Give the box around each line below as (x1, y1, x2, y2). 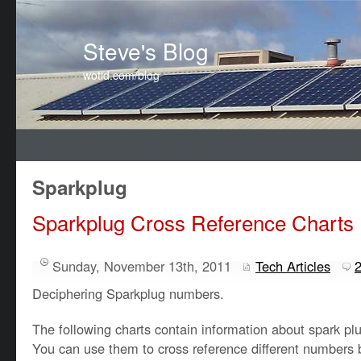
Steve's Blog (83, 35, 209, 67)
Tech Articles (255, 256, 330, 276)
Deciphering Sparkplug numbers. (32, 284, 224, 303)
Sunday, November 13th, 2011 (52, 256, 231, 276)
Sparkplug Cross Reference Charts (32, 207, 354, 237)
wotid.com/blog (83, 67, 160, 83)
